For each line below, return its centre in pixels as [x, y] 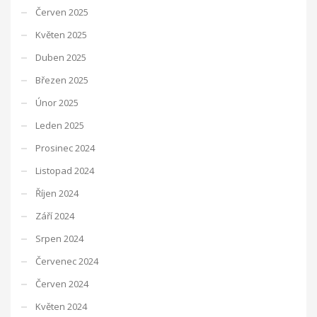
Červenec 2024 [67, 261]
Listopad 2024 [65, 170]
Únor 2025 [57, 102]
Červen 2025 [62, 12]
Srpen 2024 [59, 238]
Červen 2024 [62, 283]
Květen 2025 [61, 34]
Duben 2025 [61, 57]
